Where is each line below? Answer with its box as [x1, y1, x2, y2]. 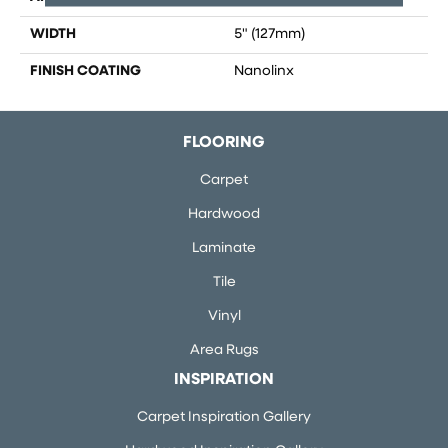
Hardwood [188, 207, 260, 223]
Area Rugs [189, 343, 259, 359]
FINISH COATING [30, 64, 141, 80]
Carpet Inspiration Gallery [137, 410, 311, 426]
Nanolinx [234, 64, 294, 80]
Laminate [192, 241, 256, 257]
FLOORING [183, 135, 265, 152]
